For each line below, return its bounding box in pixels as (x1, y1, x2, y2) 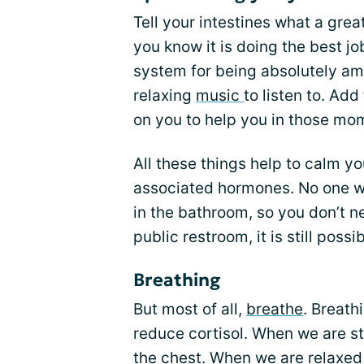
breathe (246, 300, 303, 318)
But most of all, (133, 300, 246, 318)
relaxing (133, 86, 196, 105)
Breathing (133, 269, 220, 291)
